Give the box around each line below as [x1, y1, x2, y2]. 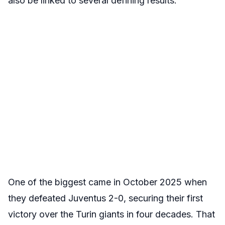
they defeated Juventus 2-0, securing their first [8, 193, 203, 203]
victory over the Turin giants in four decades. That [8, 209, 215, 219]
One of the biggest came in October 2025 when [8, 177, 207, 187]
